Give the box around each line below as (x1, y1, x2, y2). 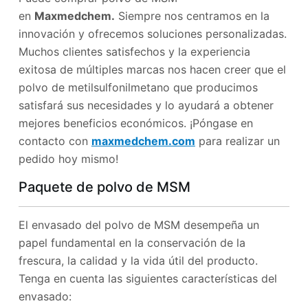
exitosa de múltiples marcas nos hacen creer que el (18, 62, 286, 76)
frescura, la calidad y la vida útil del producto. (18, 253, 258, 267)
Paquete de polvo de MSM (18, 178, 190, 195)
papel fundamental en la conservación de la (18, 235, 245, 250)
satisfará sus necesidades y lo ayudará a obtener (18, 98, 274, 112)
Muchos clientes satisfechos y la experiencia (18, 44, 250, 58)
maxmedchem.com (91, 133, 195, 148)
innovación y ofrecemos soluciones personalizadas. (18, 26, 287, 41)
